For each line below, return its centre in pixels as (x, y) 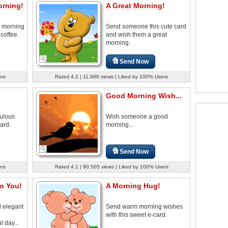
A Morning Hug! (133, 186)
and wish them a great (136, 34)
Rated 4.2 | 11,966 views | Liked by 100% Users (111, 76)
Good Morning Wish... (144, 95)
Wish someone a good (137, 116)
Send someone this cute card (146, 26)
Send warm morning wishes (144, 206)
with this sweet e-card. (136, 215)
